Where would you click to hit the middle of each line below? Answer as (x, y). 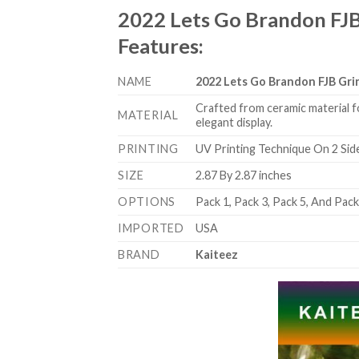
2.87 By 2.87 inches (244, 175)
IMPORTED (151, 228)
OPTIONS (147, 202)
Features (158, 45)
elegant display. (234, 123)
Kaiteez (217, 255)
